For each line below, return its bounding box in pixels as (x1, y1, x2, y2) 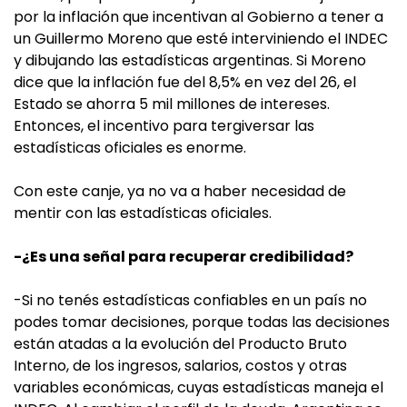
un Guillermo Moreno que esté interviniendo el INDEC (14, 28, 388, 49)
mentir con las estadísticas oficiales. (14, 203, 272, 223)
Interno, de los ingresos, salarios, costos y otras (14, 355, 347, 376)
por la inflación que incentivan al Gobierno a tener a (14, 6, 383, 27)
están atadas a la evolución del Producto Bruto (14, 333, 347, 354)
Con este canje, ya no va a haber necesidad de (14, 181, 346, 202)
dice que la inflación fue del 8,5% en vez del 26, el (14, 72, 356, 93)
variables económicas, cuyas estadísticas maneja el (14, 377, 383, 398)
